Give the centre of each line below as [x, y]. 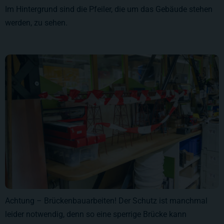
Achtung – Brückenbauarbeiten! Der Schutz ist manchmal [106, 201]
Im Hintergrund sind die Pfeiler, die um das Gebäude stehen [109, 9]
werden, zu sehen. [36, 23]
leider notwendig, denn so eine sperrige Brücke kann [96, 214]
